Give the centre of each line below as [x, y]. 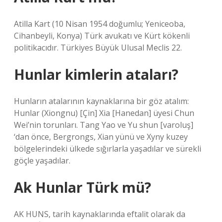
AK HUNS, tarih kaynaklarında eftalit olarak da [100, 214]
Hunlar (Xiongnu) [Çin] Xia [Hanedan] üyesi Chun [104, 113]
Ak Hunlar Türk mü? [83, 187]
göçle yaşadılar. [42, 161]
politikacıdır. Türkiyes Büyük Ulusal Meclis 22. [98, 48]
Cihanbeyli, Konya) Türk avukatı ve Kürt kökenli [102, 36]
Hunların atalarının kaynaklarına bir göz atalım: [101, 101]
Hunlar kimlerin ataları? [96, 74]
